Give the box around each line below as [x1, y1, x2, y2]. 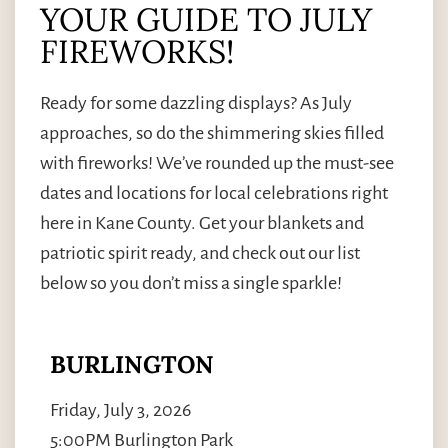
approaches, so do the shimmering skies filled [40, 123, 384, 144]
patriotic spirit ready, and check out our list [40, 243, 360, 264]
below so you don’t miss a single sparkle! [40, 273, 342, 294]
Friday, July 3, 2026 [50, 399, 191, 420]
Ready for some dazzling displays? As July [40, 93, 352, 114]
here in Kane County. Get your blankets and [40, 213, 364, 234]
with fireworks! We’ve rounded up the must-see [40, 153, 394, 174]
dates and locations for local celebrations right [40, 183, 388, 204]
